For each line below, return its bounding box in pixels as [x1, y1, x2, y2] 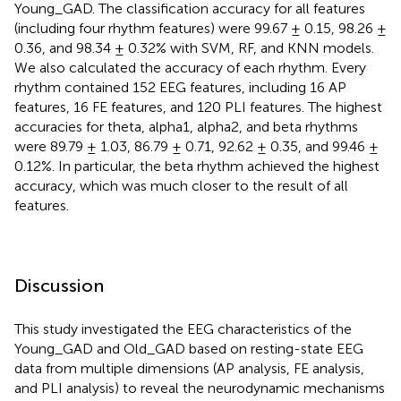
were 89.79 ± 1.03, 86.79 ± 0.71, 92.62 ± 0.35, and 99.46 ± [14, 137, 379, 155]
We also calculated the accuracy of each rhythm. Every [14, 58, 366, 76]
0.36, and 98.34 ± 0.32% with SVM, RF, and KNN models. [14, 38, 374, 56]
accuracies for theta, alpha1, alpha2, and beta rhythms [14, 117, 358, 135]
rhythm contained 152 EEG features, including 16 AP [14, 78, 346, 96]
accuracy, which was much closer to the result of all [14, 176, 348, 194]
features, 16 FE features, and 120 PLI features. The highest [14, 98, 382, 115]
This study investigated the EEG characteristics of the [14, 320, 352, 337]
